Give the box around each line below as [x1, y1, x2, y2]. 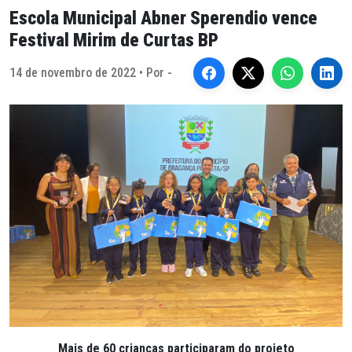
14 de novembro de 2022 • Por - [9, 65, 172, 80]
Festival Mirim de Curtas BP [9, 29, 218, 51]
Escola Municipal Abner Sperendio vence [9, 7, 317, 29]
